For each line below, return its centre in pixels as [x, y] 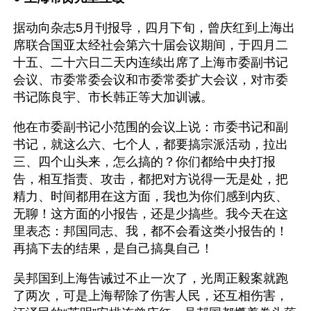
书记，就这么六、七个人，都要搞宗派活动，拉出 [151, 144]
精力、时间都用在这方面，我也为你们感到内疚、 [151, 196]
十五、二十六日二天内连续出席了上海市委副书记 [151, 62]
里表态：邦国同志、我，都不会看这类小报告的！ [151, 231]
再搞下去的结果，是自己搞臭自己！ [113, 249]
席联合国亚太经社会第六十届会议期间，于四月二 [151, 45]
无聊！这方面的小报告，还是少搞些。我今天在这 [151, 214]
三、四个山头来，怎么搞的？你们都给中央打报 [144, 162]
